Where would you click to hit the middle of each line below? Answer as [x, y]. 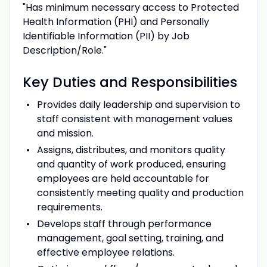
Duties [74, 82]
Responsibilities [184, 82]
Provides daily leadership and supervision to [138, 104]
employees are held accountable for [123, 178]
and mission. [65, 133]
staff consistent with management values [134, 119]
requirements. [69, 207]
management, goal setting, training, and [130, 238]
